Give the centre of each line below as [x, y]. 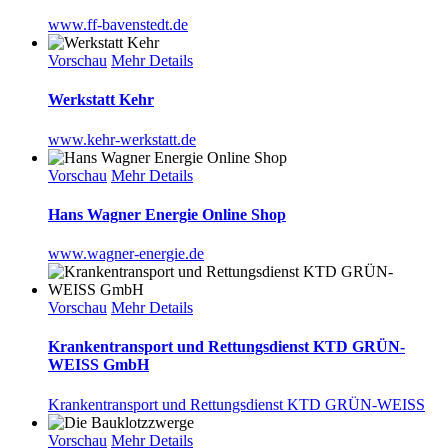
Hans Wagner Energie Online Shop [167, 214]
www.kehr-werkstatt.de [122, 139]
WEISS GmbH [98, 365]
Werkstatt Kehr [101, 100]
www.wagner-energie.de [126, 254]
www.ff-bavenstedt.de [118, 25]
